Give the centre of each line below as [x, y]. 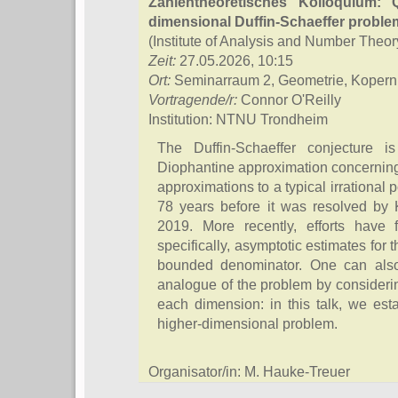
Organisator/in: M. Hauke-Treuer [249, 372]
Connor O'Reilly [291, 100]
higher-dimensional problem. [247, 324]
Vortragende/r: [195, 100]
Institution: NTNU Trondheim [238, 119]
